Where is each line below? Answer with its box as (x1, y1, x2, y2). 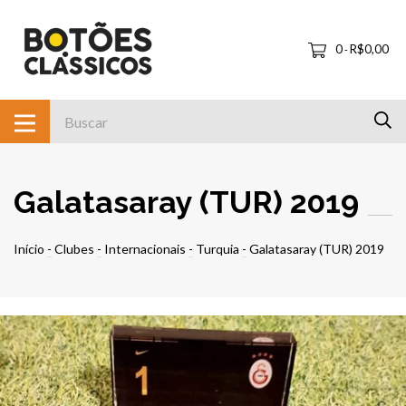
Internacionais (104, 241, 186, 256)
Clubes (54, 241, 94, 256)
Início (14, 241, 44, 256)
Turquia (196, 241, 239, 256)
